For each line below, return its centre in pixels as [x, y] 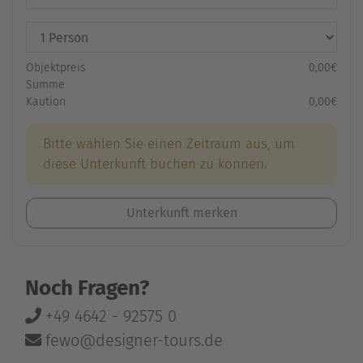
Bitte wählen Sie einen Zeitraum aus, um [169, 144]
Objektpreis [56, 68]
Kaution [46, 102]
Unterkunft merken [181, 213]
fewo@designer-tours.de [134, 340]
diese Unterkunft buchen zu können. [155, 164]
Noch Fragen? [88, 288]
